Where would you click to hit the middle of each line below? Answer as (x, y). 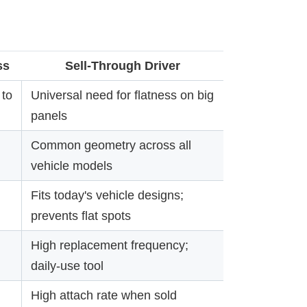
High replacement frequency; (110, 245)
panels (49, 116)
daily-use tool (67, 266)
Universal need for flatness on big (122, 95)
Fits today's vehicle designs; (107, 195)
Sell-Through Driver (122, 66)
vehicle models (72, 166)
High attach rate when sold (104, 295)
